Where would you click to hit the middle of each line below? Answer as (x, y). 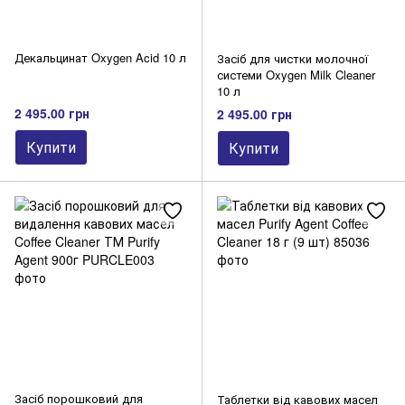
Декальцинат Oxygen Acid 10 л (100, 58)
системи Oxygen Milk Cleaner (296, 75)
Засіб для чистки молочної (292, 59)
